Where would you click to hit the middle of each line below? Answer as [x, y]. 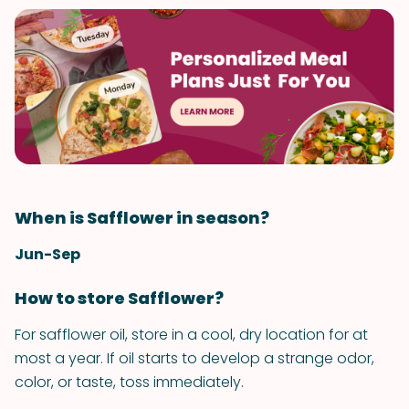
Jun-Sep [47, 254]
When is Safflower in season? [142, 218]
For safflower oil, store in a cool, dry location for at [191, 335]
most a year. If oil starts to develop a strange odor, [194, 358]
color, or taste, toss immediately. [129, 382]
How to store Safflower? [119, 298]
